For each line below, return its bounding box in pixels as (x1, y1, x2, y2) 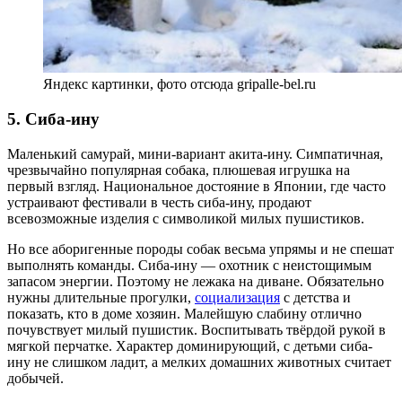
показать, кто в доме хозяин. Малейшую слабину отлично (7, 305, 362, 321)
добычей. (7, 370, 64, 386)
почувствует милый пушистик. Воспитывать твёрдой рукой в (7, 321, 386, 337)
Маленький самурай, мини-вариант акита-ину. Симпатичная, (7, 145, 383, 162)
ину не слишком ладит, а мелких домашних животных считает (7, 354, 391, 370)
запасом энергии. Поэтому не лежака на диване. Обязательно (7, 273, 384, 289)
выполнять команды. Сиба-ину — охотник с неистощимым (7, 257, 371, 273)
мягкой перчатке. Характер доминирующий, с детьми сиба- (7, 337, 372, 354)
